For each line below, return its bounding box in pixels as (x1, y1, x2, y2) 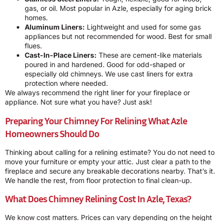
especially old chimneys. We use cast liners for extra (25, 70, 193, 78)
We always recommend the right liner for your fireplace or (5, 88, 190, 97)
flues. (25, 41, 42, 50)
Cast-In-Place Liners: (25, 51, 97, 60)
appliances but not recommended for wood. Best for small (25, 32, 212, 41)
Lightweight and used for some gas (85, 23, 201, 32)
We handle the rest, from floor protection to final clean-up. (5, 176, 192, 184)
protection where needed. (25, 79, 108, 88)
